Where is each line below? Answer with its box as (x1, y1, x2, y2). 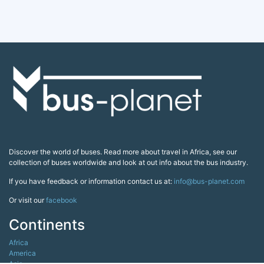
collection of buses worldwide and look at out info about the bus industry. (9, 158, 248, 167)
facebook (46, 196, 77, 205)
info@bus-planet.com (174, 177, 245, 186)
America (9, 249, 36, 258)
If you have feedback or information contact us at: (9, 177, 174, 186)
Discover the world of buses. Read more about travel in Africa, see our (9, 147, 237, 157)
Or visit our (9, 196, 46, 205)
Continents (9, 216, 85, 234)
